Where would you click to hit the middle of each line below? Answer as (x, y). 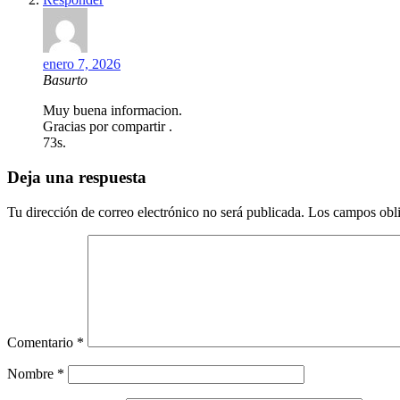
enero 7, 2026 (82, 64)
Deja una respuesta (77, 178)
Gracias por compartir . (108, 127)
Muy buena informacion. (112, 111)
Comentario (42, 342)
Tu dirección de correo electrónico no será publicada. (156, 212)
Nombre (32, 373)
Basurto (65, 80)
